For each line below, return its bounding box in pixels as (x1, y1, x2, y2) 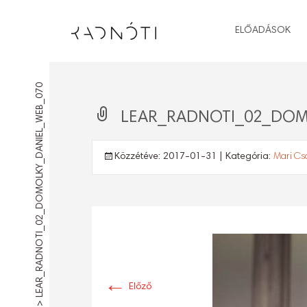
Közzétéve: (114, 152, 163, 162)
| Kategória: (217, 152, 273, 162)
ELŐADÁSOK (235, 26, 291, 36)
